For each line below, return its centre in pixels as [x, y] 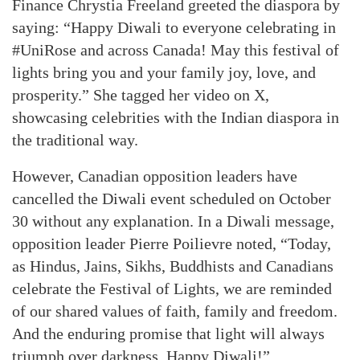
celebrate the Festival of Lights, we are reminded [172, 288]
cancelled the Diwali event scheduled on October [172, 198]
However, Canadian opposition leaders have [155, 176]
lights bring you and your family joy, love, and [164, 72]
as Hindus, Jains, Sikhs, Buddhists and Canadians [173, 266]
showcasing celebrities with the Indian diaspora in [176, 117]
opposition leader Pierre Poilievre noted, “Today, [172, 243]
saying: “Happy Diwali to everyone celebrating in [174, 27]
